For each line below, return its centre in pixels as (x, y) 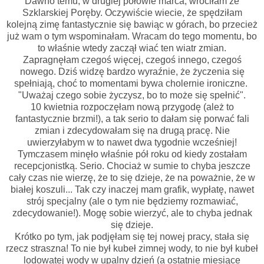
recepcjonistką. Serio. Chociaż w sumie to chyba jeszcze (132, 166)
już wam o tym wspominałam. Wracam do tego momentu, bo (132, 36)
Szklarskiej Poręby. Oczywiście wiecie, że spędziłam (132, 12)
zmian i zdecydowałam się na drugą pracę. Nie (132, 130)
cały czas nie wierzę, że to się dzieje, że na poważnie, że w (132, 177)
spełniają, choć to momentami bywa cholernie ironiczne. (132, 83)
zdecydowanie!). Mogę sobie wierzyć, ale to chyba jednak (132, 213)
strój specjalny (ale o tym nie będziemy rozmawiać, (132, 201)
